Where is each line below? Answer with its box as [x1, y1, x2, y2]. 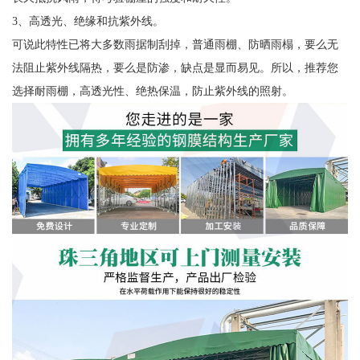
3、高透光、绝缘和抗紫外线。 [11, 14, 164, 28]
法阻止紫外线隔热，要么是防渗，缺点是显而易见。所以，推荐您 [11, 61, 338, 75]
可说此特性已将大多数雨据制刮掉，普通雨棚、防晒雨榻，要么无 [11, 38, 338, 51]
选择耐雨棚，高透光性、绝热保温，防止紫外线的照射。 [11, 84, 293, 98]
